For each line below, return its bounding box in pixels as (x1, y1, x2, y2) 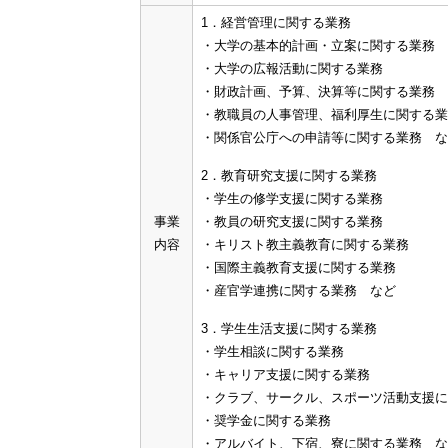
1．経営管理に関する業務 (201, 15, 351, 30)
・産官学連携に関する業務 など (201, 283, 396, 298)
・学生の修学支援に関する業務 (201, 191, 383, 206)
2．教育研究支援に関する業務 (201, 168, 377, 183)
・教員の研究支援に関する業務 (201, 214, 383, 229)
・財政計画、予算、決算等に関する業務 (201, 84, 435, 99)
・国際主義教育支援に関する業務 (201, 260, 396, 275)
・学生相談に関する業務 (201, 344, 344, 359)
